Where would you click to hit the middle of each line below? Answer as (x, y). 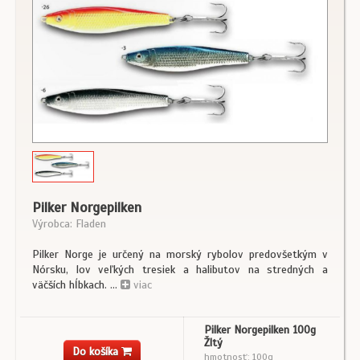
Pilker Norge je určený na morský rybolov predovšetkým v (180, 255)
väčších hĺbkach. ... (76, 285)
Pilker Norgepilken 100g (260, 330)
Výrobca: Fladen (69, 224)
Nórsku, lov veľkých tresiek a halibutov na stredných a (180, 270)
